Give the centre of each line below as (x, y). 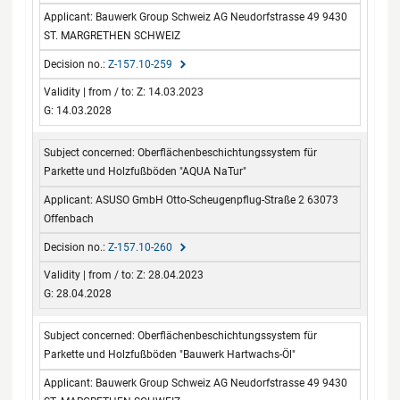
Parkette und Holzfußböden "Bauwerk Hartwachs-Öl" (170, 355)
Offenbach (69, 218)
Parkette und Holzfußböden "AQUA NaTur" (146, 172)
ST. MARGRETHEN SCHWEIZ (112, 35)
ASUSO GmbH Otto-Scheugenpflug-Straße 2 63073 (217, 200)
